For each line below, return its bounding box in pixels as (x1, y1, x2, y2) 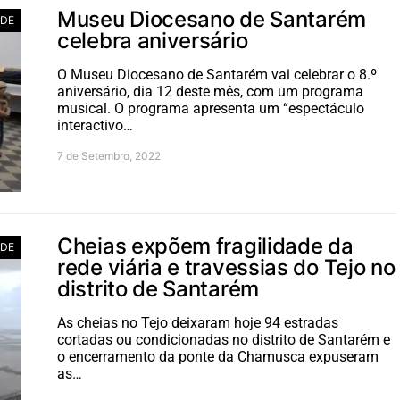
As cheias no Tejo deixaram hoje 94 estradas (57, 314, 338, 331)
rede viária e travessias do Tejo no (57, 254, 396, 280)
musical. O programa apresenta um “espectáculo (57, 100, 364, 117)
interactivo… (57, 117, 133, 134)
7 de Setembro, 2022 (57, 149, 161, 162)
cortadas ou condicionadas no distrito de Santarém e (57, 331, 390, 348)
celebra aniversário (57, 28, 248, 54)
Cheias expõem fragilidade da (57, 233, 354, 259)
